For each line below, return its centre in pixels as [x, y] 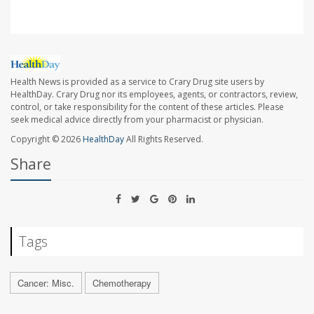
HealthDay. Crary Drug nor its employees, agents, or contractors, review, [154, 94]
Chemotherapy [122, 282]
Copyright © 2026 [47, 139]
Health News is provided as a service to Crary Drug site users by [137, 81]
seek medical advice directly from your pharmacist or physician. [137, 119]
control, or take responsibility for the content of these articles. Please [147, 107]
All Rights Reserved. [164, 139]
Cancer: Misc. [46, 282]
